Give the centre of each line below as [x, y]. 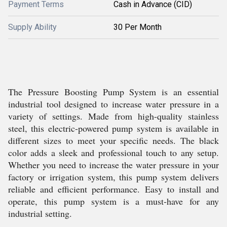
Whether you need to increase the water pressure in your [113, 165]
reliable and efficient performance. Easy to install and [113, 189]
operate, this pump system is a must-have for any [113, 201]
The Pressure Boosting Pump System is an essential [113, 92]
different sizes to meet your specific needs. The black [113, 140]
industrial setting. [40, 213]
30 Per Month [138, 27]
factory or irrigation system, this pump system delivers [113, 177]
